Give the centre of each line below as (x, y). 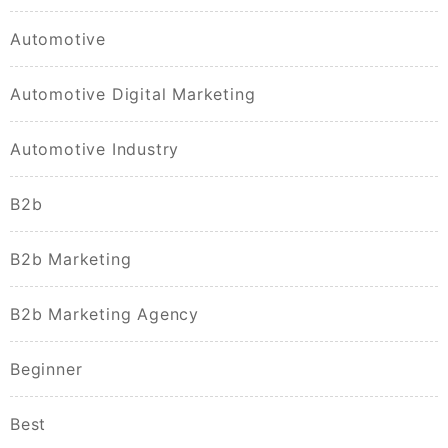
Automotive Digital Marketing (133, 94)
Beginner (46, 369)
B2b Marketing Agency (104, 314)
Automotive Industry (95, 149)
